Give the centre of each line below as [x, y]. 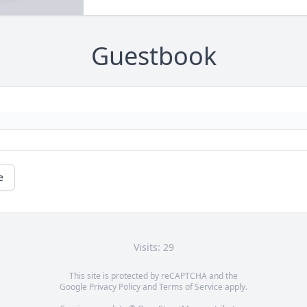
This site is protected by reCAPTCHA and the [153, 276]
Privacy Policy [115, 287]
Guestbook [153, 56]
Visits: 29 [153, 247]
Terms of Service [191, 287]
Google [74, 287]
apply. [235, 287]
